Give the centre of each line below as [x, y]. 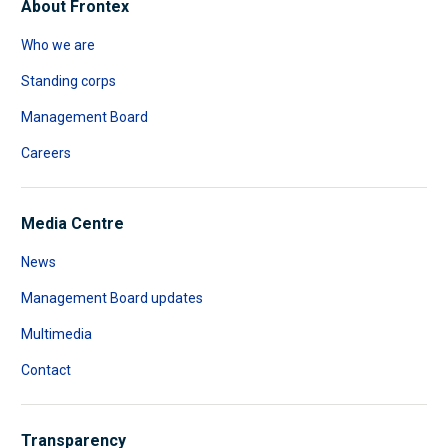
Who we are [57, 45]
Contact [45, 370]
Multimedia [56, 334]
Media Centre [72, 223]
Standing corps [68, 81]
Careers [45, 153]
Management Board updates [111, 298]
